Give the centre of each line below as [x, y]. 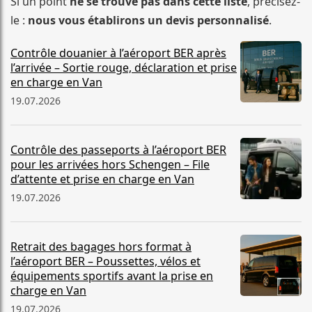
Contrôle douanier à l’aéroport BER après [118, 53]
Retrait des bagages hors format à [101, 247]
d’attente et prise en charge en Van [102, 179]
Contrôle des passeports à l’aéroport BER [118, 150]
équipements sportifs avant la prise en [112, 276]
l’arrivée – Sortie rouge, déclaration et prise [124, 68]
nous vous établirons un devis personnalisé [148, 21]
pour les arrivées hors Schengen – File [110, 165]
